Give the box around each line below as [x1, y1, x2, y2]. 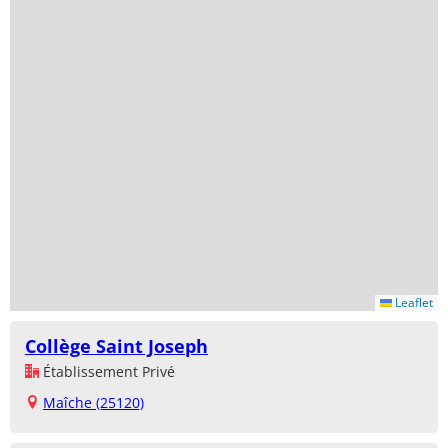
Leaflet [392, 294, 433, 312]
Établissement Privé [39, 362, 175, 382]
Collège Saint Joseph [25, 334, 208, 359]
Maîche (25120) [43, 393, 144, 413]
